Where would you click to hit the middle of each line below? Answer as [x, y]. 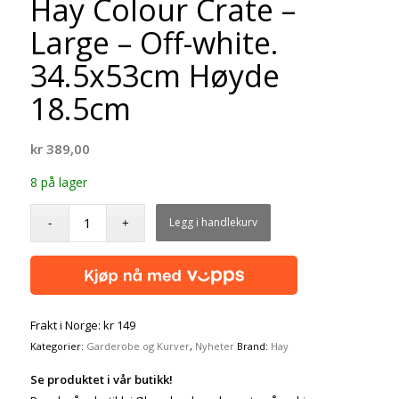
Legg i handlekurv [214, 222]
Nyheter [214, 346]
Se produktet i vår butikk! [101, 380]
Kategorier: [58, 346]
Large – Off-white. [154, 43]
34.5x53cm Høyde [155, 76]
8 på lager [58, 182]
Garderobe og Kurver [138, 346]
